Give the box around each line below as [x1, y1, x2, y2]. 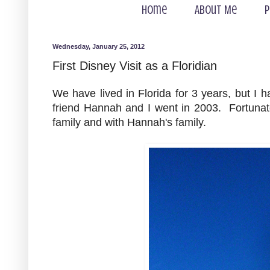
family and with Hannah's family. [52, 116, 206, 128]
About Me [195, 3, 237, 17]
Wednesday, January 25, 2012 [52, 43, 145, 50]
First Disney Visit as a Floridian [52, 59, 217, 72]
